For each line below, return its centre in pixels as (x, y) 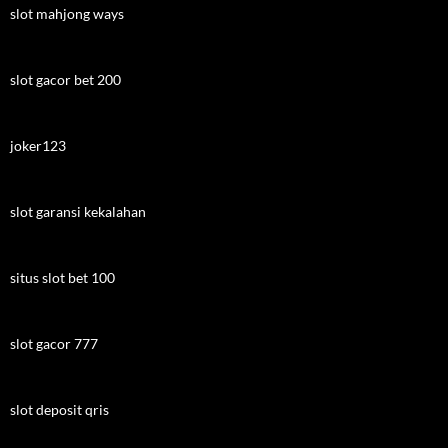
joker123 (38, 145)
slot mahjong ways (67, 13)
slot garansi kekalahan (78, 211)
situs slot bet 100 (62, 277)
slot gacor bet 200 (65, 79)
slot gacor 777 (54, 343)
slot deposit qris (59, 409)
